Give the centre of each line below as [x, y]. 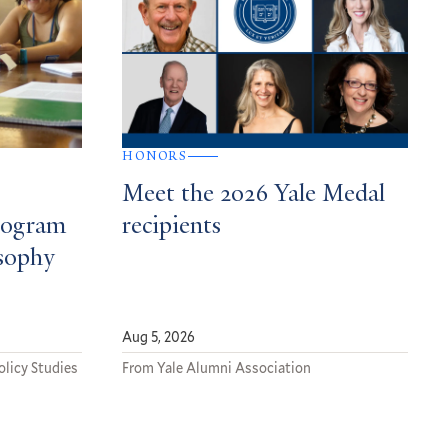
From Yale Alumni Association [216, 368]
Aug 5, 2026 [158, 337]
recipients [171, 227]
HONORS [155, 156]
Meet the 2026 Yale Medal [253, 195]
